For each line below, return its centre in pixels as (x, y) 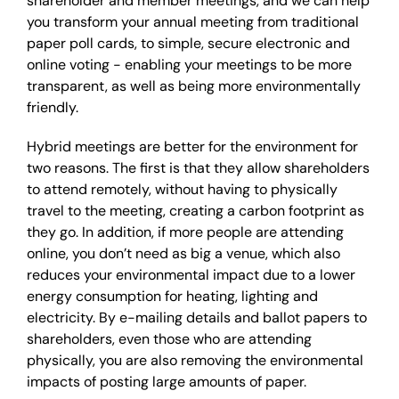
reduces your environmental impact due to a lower (191, 275)
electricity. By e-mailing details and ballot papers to (197, 318)
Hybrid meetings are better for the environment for (192, 147)
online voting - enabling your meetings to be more (189, 65)
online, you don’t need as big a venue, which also (183, 253)
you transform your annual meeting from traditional (193, 22)
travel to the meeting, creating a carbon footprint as (195, 211)
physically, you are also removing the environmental (195, 360)
